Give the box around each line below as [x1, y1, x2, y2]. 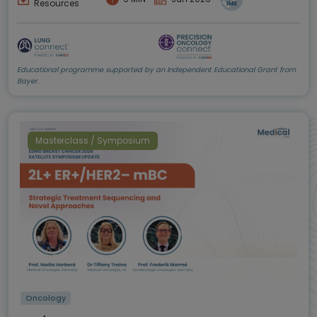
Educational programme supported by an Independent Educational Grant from [17, 64, 296, 75]
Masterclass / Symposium [35, 134, 150, 146]
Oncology [25, 292, 67, 304]
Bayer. [17, 75, 39, 86]
